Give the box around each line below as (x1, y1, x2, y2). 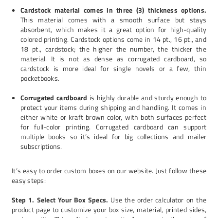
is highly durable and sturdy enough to (87, 92, 206, 103)
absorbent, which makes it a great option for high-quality (20, 24, 206, 35)
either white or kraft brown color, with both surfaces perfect (20, 112, 206, 122)
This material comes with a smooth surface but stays (20, 15, 206, 25)
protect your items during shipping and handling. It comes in (20, 102, 206, 112)
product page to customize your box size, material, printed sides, (12, 204, 206, 215)
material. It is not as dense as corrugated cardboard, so (20, 54, 206, 64)
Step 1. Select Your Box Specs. (12, 195, 109, 205)
